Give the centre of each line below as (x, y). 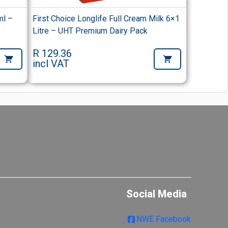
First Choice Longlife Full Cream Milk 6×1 (106, 19)
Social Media (156, 194)
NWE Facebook (164, 219)
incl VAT (51, 64)
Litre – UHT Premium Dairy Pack (90, 31)
